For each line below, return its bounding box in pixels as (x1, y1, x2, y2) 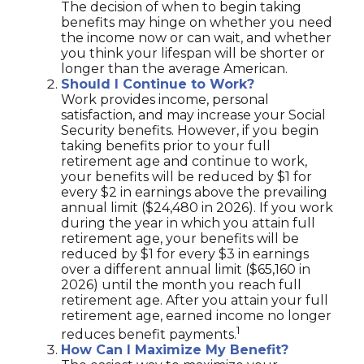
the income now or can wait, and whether (61, 30, 331, 45)
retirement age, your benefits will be (61, 231, 299, 246)
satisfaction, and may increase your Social (61, 107, 326, 123)
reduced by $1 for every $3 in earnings (61, 246, 309, 262)
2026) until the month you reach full (61, 277, 301, 292)
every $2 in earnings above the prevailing (61, 184, 327, 200)
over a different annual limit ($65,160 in (61, 262, 310, 277)
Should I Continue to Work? (61, 76, 254, 92)
